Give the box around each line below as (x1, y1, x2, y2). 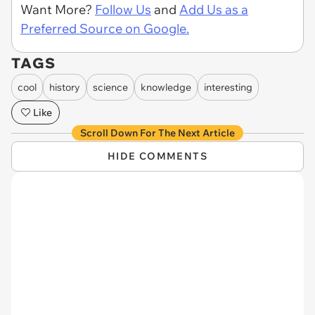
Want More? (20, 1, 95, 18)
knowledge (141, 80, 191, 94)
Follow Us (95, 1, 151, 18)
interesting (204, 80, 252, 94)
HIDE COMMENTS (107, 150, 208, 163)
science (93, 80, 128, 94)
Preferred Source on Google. (20, 20, 189, 37)
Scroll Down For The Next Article (80, 127, 235, 140)
